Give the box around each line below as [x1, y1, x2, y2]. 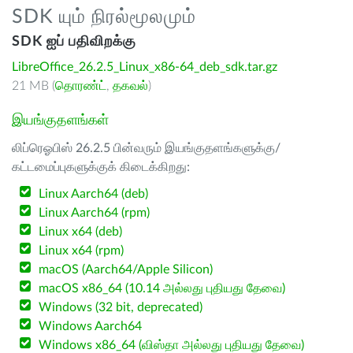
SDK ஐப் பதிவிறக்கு [12, 35, 136, 49]
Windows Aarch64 [39, 320, 143, 333]
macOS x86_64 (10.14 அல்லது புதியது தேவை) [39, 282, 286, 295]
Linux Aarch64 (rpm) [39, 206, 150, 219]
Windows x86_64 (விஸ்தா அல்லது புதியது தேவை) [39, 339, 305, 351]
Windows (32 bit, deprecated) [39, 301, 203, 314]
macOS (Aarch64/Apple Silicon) [39, 263, 214, 276]
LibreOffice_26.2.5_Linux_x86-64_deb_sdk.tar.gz [12, 61, 277, 73]
